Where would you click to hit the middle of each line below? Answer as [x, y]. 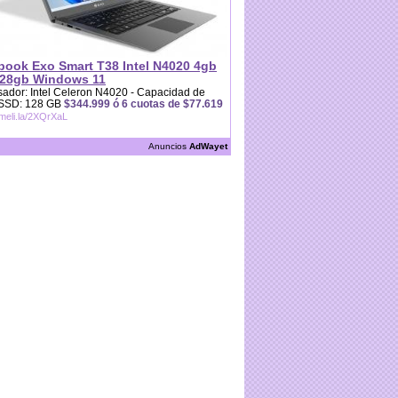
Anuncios [169, 146]
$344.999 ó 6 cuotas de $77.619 [143, 104]
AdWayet [208, 146]
